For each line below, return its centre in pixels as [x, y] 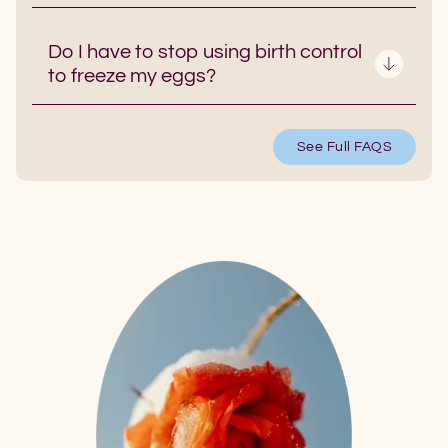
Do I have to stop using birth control [205, 52]
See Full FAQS [344, 147]
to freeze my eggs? [132, 76]
